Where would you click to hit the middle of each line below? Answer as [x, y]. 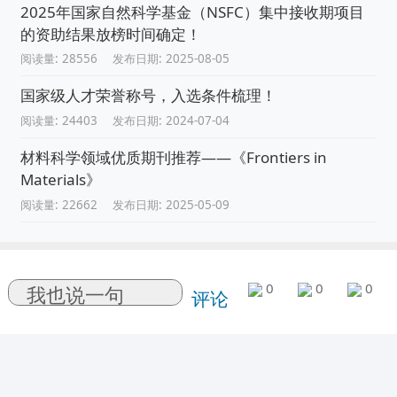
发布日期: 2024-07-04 [171, 121]
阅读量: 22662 [58, 204]
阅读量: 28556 [58, 59]
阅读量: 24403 [58, 121]
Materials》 [60, 179]
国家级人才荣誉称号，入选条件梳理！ [148, 96]
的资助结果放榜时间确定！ [110, 34]
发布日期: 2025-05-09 [171, 204]
